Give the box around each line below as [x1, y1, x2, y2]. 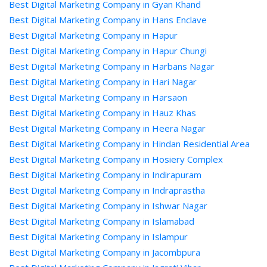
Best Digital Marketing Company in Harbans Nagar [9, 60, 215, 72]
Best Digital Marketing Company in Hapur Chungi [9, 45, 207, 57]
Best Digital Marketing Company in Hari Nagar [9, 76, 197, 88]
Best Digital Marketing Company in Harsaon [9, 91, 187, 103]
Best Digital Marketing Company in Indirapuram [9, 169, 201, 181]
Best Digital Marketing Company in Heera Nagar [9, 122, 206, 134]
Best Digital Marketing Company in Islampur [9, 231, 188, 243]
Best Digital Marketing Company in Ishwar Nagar [9, 200, 207, 212]
